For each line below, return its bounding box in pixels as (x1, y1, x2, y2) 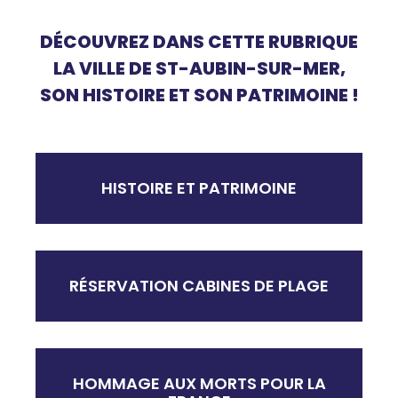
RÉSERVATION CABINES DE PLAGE (69, 275, 329, 298)
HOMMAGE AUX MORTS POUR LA (72, 372, 326, 395)
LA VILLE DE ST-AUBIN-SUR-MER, (52, 56, 346, 82)
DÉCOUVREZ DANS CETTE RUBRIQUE (40, 29, 358, 55)
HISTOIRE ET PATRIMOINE (101, 177, 297, 200)
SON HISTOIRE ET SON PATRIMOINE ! (39, 83, 359, 108)
